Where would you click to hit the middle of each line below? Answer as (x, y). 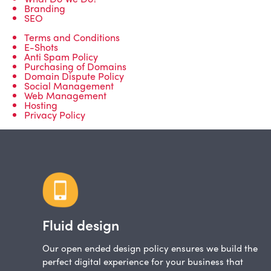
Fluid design (81, 225)
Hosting (41, 105)
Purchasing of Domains (75, 66)
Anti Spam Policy (61, 56)
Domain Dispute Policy (74, 76)
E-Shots (41, 47)
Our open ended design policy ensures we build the (150, 248)
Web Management (65, 95)
